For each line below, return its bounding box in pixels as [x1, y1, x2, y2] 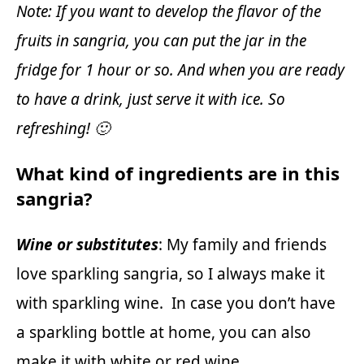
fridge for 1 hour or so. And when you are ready [16, 59, 344, 81]
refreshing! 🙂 [16, 118, 110, 140]
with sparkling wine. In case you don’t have [16, 292, 336, 314]
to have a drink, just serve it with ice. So [16, 89, 285, 110]
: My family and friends [158, 233, 327, 255]
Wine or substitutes [16, 233, 158, 255]
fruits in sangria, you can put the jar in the [16, 30, 306, 52]
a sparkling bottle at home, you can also [16, 321, 311, 343]
